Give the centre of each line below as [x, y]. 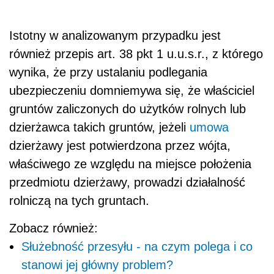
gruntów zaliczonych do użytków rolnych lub [128, 109]
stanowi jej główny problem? [97, 265]
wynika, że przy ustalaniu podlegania [108, 72]
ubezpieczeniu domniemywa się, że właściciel [132, 91]
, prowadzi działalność [186, 183]
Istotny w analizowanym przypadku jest [115, 36]
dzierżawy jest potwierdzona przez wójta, [120, 146]
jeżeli [174, 128]
